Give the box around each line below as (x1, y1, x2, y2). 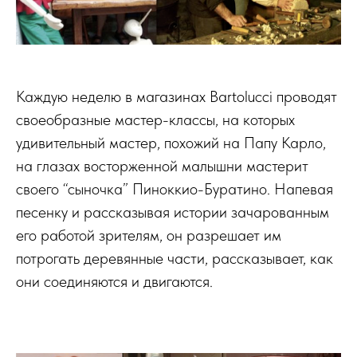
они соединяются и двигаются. (16, 272, 213, 291)
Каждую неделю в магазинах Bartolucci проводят (16, 87, 337, 106)
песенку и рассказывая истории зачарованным (16, 202, 329, 222)
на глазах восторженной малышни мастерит (16, 156, 308, 175)
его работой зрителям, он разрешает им (16, 226, 281, 245)
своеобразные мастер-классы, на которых (16, 110, 295, 129)
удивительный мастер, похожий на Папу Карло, (16, 133, 326, 152)
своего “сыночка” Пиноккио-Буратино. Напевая (16, 179, 333, 198)
